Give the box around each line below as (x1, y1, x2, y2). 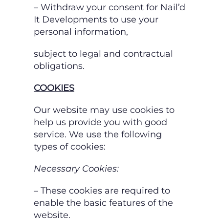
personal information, (34, 26, 128, 38)
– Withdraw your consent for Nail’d (34, 2, 185, 13)
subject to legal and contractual (34, 48, 173, 60)
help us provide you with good (34, 117, 167, 128)
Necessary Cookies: (34, 163, 119, 175)
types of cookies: (34, 141, 106, 153)
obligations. (34, 61, 85, 72)
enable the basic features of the (34, 197, 173, 209)
